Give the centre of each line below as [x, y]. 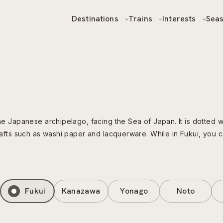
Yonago [134, 191]
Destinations [96, 18]
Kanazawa [81, 191]
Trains [141, 18]
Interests [180, 18]
